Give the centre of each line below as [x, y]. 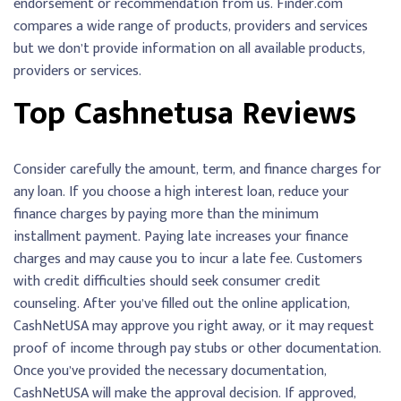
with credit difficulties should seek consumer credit [167, 282]
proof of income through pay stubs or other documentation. [197, 349]
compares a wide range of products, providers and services [191, 27]
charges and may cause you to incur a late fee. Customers [188, 260]
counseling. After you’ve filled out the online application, [182, 304]
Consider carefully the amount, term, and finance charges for [197, 170]
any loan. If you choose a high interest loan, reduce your [181, 192]
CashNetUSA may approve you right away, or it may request [194, 327]
